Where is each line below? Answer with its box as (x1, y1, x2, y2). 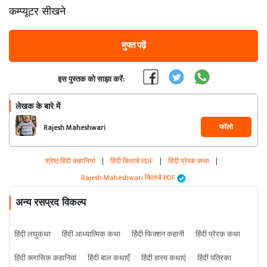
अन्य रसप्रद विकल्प (15, 197, 86, 208)
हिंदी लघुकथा (14, 228, 51, 241)
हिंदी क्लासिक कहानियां (14, 252, 76, 265)
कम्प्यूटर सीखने (9, 5, 66, 17)
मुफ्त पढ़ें (121, 38, 146, 53)
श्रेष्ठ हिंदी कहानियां (45, 155, 97, 167)
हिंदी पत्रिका (197, 252, 231, 265)
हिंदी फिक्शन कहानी (132, 228, 184, 241)
